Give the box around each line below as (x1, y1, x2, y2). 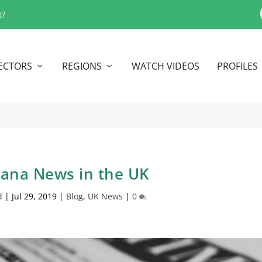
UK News (87, 191, 123, 202)
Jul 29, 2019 (11, 191, 57, 202)
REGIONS (61, 59, 102, 73)
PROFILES (216, 59, 258, 73)
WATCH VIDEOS (131, 59, 199, 73)
